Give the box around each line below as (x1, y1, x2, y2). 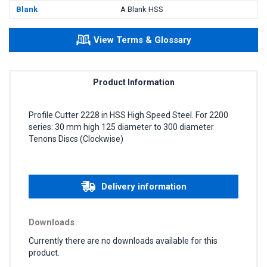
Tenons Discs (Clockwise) (29, 133, 123, 144)
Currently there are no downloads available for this (29, 235, 218, 246)
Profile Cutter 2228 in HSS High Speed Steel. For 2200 (29, 110, 228, 120)
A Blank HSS (120, 4, 163, 14)
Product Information (92, 77, 175, 87)
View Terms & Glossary (93, 34, 191, 45)
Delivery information (101, 181, 187, 192)
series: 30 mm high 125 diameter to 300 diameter (29, 122, 214, 132)
